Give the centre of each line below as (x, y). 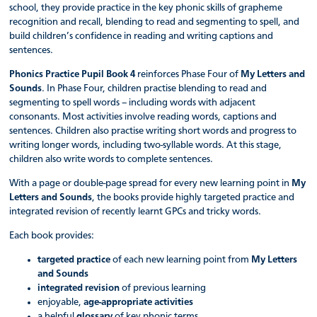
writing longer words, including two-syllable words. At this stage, (146, 145)
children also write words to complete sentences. (111, 160)
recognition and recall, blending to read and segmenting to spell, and (155, 22)
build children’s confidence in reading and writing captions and (142, 36)
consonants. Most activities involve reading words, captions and (143, 117)
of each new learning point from (182, 259)
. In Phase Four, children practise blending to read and (155, 89)
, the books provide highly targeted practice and (194, 198)
